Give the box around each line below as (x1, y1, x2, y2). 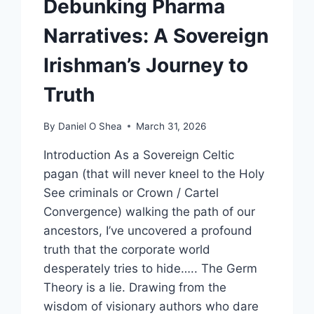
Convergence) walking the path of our (43, 204, 256, 219)
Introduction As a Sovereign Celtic (43, 147, 235, 162)
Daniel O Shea (57, 120, 122, 132)
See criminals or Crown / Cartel (43, 185, 219, 200)
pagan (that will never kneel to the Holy (43, 166, 265, 181)
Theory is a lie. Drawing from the (43, 280, 227, 294)
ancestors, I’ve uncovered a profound (43, 223, 253, 238)
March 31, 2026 (135, 120, 206, 132)
